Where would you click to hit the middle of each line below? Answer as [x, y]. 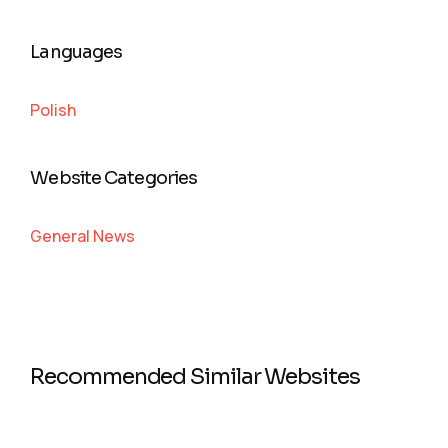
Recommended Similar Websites [195, 377]
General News [83, 236]
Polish [53, 110]
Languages [76, 52]
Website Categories [114, 178]
